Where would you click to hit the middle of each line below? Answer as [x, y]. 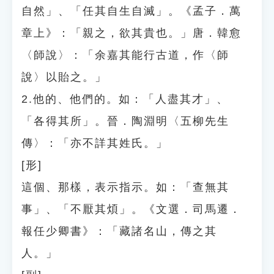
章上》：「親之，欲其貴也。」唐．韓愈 [131, 33]
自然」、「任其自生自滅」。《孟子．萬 [131, 11]
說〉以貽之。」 [64, 77]
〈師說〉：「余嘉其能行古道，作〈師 [125, 55]
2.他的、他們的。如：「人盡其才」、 [125, 99]
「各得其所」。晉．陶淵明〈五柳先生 [125, 121]
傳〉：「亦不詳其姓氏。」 [95, 143]
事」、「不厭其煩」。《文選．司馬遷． [131, 209]
